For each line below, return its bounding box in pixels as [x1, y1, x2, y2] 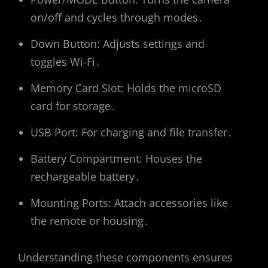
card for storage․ [31, 98, 116, 113]
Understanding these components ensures [18, 250, 233, 265]
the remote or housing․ [31, 213, 149, 228]
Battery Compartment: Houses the [31, 151, 202, 166]
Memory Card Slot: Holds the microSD [31, 80, 221, 95]
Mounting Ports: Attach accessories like [31, 195, 228, 210]
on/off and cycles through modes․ [31, 10, 203, 25]
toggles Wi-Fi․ [31, 54, 100, 69]
